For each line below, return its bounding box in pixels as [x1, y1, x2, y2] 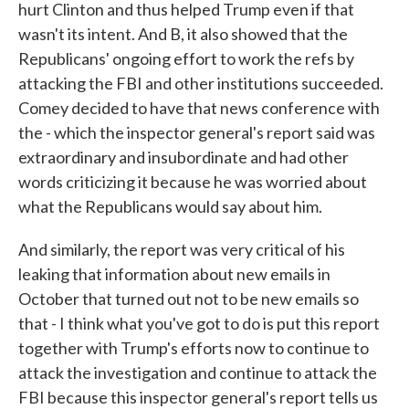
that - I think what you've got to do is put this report [18, 313, 380, 333]
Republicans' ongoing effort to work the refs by [18, 48, 354, 68]
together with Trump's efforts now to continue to [18, 338, 369, 358]
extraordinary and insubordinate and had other [18, 147, 349, 167]
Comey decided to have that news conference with [18, 98, 380, 118]
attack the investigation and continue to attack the [18, 362, 377, 383]
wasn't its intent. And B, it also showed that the [18, 24, 348, 44]
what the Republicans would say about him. [18, 196, 322, 216]
